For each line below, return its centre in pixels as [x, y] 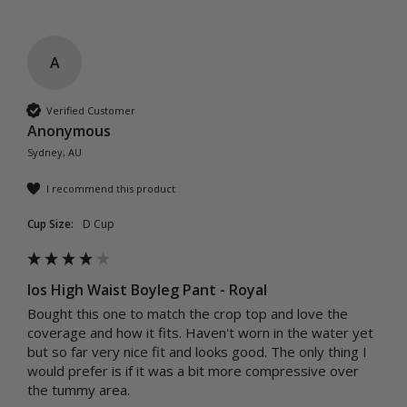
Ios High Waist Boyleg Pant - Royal [147, 290]
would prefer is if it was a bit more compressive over [193, 371]
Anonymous [69, 131]
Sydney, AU [55, 153]
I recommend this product [111, 188]
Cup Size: [50, 224]
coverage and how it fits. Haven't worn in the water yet [200, 333]
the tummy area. [79, 390]
